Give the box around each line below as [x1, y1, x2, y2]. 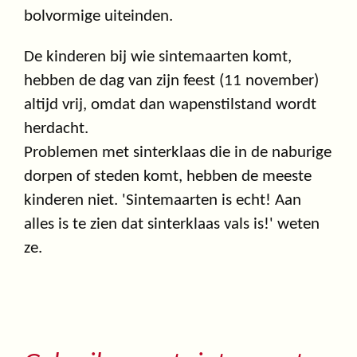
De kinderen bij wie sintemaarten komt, [24, 49, 292, 66]
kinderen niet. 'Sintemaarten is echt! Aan [24, 192, 301, 210]
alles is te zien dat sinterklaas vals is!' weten [24, 216, 320, 233]
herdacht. [24, 120, 88, 138]
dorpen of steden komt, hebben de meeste [24, 168, 312, 186]
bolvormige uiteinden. [24, 8, 173, 25]
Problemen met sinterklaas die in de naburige [24, 144, 331, 162]
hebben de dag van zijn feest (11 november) [24, 73, 319, 90]
